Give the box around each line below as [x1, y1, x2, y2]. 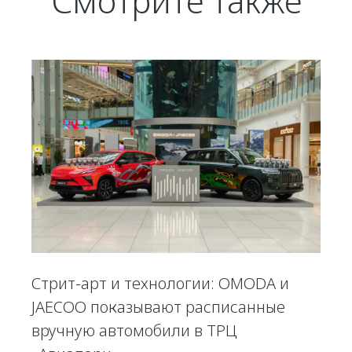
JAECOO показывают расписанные [31, 295, 285, 317]
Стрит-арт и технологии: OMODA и [31, 272, 289, 294]
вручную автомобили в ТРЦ [31, 319, 237, 341]
